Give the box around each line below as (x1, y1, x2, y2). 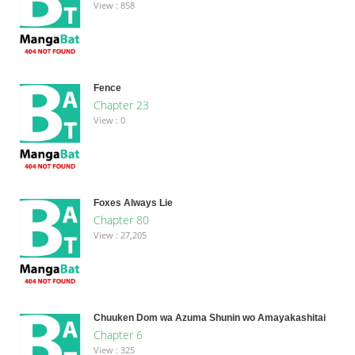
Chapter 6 (93, 326, 143, 342)
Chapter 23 (93, 97, 149, 113)
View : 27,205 (93, 228, 147, 241)
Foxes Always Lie (93, 197, 173, 208)
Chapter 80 (93, 212, 149, 227)
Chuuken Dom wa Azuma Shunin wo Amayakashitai (93, 311, 326, 323)
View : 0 (93, 113, 125, 126)
